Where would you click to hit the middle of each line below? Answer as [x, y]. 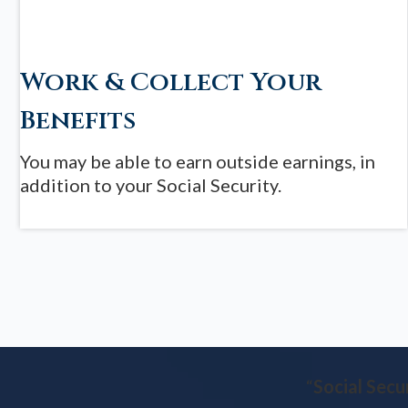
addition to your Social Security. [151, 185]
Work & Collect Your [171, 82]
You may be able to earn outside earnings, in [198, 161]
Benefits [78, 121]
